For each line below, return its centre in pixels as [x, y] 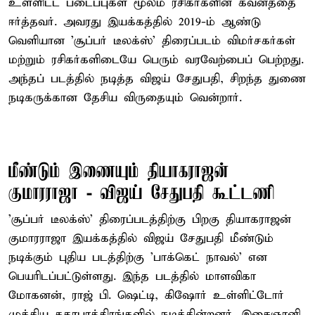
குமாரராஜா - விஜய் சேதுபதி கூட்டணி [142, 193]
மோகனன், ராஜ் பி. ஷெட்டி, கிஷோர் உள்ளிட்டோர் [146, 295]
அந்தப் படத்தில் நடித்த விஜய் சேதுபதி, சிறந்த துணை [157, 79]
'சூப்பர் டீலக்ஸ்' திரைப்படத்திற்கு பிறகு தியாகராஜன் [150, 219]
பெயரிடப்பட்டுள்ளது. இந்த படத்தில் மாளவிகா [132, 276]
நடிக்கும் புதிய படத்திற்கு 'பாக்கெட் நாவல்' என [138, 257]
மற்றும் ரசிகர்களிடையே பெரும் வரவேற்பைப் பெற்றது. [156, 60]
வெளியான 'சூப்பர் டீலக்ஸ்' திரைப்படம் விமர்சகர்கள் [152, 41]
